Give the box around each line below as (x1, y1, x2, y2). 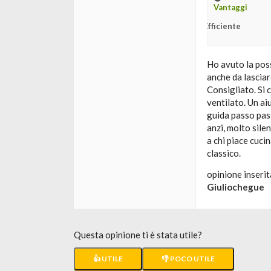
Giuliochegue (207, 181, 264, 192)
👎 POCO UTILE (162, 254, 215, 263)
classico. (207, 148, 241, 158)
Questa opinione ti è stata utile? (74, 229, 202, 240)
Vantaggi (214, 2, 247, 12)
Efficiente (204, 21, 241, 31)
